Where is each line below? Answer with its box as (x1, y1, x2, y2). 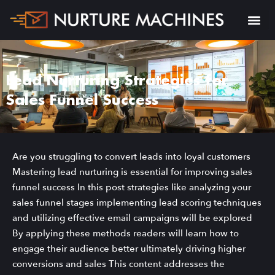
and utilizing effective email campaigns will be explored (12, 212, 252, 225)
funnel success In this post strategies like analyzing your (12, 181, 251, 194)
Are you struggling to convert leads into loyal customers (12, 150, 250, 163)
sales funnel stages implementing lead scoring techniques (12, 196, 261, 209)
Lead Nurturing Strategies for (6, 74, 228, 90)
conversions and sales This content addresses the (12, 258, 225, 271)
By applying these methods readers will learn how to (12, 227, 239, 240)
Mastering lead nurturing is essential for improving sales (12, 166, 252, 179)
